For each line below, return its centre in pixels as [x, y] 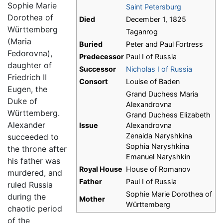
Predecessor [102, 57]
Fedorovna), [30, 54]
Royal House [101, 169]
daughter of [30, 65]
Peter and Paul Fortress [165, 44]
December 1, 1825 [156, 19]
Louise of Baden [153, 82]
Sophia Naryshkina [158, 146]
